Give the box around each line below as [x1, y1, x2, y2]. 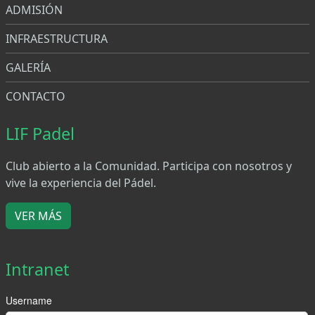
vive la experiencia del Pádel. [6, 174, 156, 191]
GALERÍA [6, 59, 51, 75]
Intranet [6, 257, 69, 281]
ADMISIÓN [6, 1, 63, 18]
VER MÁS [15, 207, 62, 224]
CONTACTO [6, 88, 65, 104]
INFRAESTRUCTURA [6, 30, 108, 46]
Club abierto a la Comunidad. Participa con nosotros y [6, 157, 292, 174]
